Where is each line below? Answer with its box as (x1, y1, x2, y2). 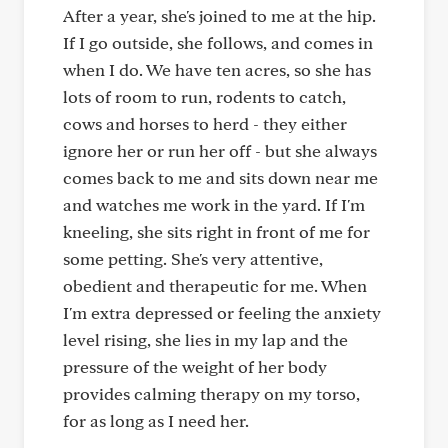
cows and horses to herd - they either (63, 113, 347, 134)
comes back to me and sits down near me (63, 167, 378, 188)
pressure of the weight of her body (63, 356, 327, 377)
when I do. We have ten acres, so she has (63, 59, 371, 80)
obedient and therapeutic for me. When (63, 275, 367, 296)
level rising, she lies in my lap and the (63, 329, 348, 350)
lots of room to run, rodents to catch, (63, 86, 346, 107)
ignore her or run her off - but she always (63, 140, 377, 161)
